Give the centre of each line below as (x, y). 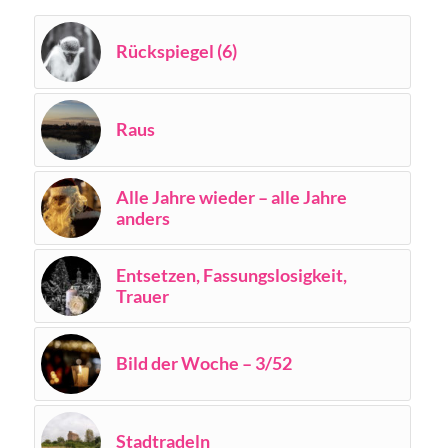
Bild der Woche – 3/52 (203, 362)
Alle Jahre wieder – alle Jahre (231, 196)
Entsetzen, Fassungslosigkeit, (231, 274)
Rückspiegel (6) (176, 50)
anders (142, 217)
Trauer (142, 295)
